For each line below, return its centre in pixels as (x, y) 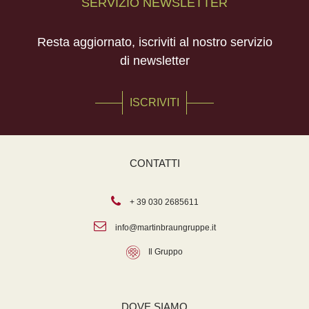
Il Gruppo (166, 252)
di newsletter (154, 61)
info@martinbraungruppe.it (165, 228)
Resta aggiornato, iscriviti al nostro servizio (154, 42)
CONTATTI (154, 163)
